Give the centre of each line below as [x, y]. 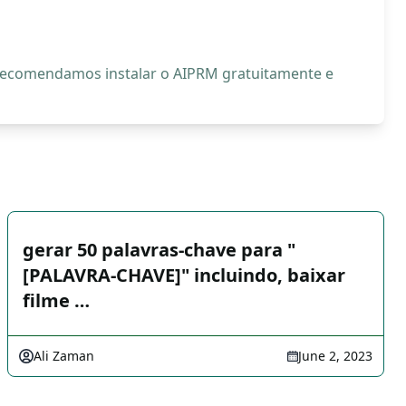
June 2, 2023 [335, 356]
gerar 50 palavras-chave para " [159, 250]
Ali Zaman [64, 356]
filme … [56, 300]
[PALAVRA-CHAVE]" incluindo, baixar [184, 275]
